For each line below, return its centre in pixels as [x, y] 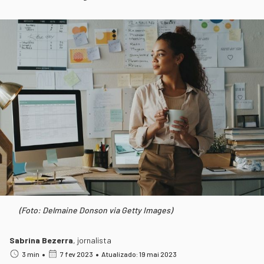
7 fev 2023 [77, 254]
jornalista [94, 240]
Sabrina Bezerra [41, 240]
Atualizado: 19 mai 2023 [139, 254]
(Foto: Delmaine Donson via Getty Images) [96, 210]
